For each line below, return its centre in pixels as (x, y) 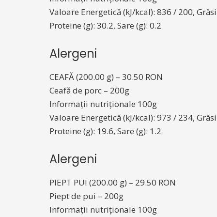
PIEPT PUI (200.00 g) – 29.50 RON (113, 182)
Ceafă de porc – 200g (89, 90)
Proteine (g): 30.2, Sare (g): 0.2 (105, 25)
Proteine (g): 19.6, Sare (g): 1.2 (105, 131)
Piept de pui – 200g (86, 196)
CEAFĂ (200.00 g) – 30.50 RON (106, 77)
